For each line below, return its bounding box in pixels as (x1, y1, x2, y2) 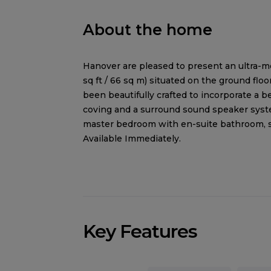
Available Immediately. (83, 132, 181, 144)
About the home (83, 20, 212, 39)
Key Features (83, 220, 197, 243)
